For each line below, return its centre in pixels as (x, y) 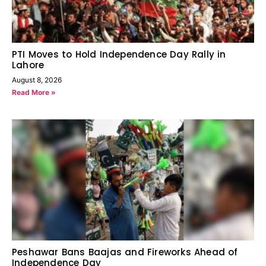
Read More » (34, 93)
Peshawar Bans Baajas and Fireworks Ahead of (125, 252)
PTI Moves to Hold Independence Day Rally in (119, 55)
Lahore (28, 65)
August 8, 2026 (37, 80)
